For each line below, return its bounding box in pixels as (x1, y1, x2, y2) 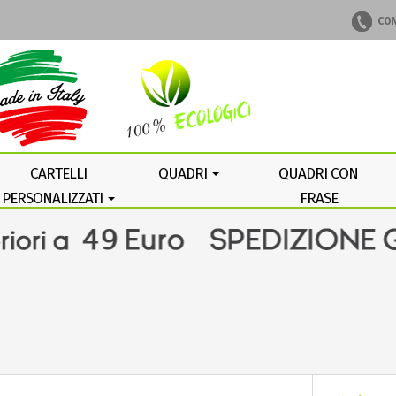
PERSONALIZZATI (2, 188, 107, 208)
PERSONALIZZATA (266, 213, 371, 232)
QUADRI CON (278, 164, 359, 183)
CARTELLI (30, 164, 88, 183)
